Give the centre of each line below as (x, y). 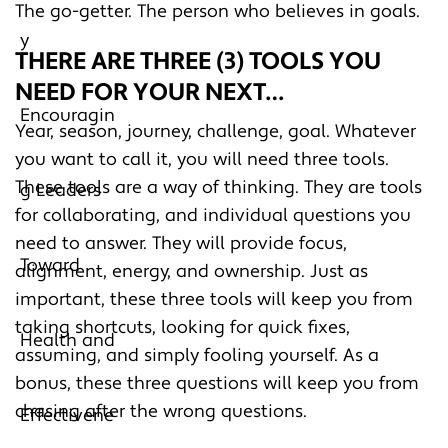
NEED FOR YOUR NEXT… (149, 92)
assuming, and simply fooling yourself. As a (197, 355)
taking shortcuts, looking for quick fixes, (182, 327)
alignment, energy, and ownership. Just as (191, 271)
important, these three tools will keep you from (214, 299)
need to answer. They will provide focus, (181, 243)
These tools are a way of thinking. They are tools (218, 187)
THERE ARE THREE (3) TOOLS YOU (198, 61)
